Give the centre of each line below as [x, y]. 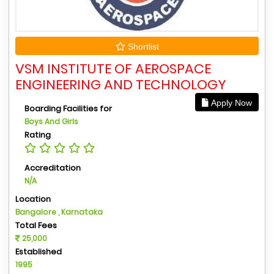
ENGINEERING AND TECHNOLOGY [121, 85]
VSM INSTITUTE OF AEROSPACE [113, 69]
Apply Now [230, 103]
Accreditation [53, 168]
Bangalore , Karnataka [59, 212]
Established [39, 252]
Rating [38, 135]
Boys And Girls [51, 121]
